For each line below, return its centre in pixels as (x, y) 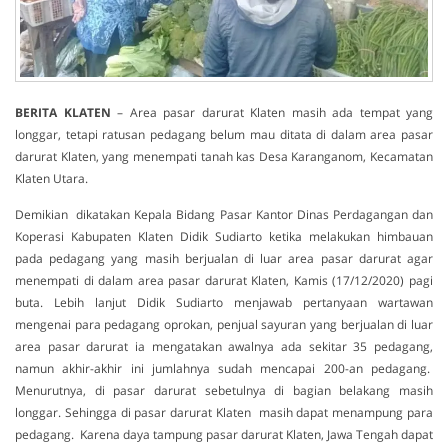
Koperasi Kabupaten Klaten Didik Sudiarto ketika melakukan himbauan (224, 237)
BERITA (36, 112)
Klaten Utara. (51, 178)
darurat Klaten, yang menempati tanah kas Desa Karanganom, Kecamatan (224, 156)
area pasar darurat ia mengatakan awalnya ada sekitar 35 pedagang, (224, 347)
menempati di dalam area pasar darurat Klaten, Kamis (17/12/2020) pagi (224, 281)
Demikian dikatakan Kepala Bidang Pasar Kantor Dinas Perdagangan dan (224, 215)
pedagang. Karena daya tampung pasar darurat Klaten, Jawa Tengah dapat (224, 435)
